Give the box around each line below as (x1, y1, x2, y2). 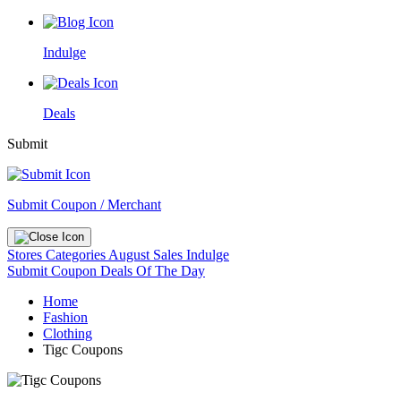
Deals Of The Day (100, 263, 205, 278)
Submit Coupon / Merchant (7, 197, 161, 212)
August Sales (108, 247, 183, 262)
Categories (46, 247, 108, 262)
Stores (7, 247, 46, 262)
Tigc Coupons (43, 342, 123, 357)
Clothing (43, 326, 92, 341)
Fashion (43, 310, 88, 325)
